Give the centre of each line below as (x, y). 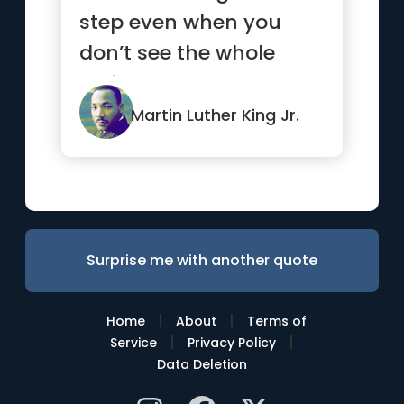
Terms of (276, 321)
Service (133, 343)
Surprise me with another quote (202, 260)
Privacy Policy (231, 343)
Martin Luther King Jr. (216, 115)
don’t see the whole (178, 53)
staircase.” (133, 83)
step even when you (181, 22)
